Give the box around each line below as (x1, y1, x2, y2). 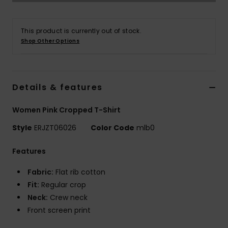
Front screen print (27, 205, 91, 216)
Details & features (12, 81, 103, 94)
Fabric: (27, 167, 53, 178)
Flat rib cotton (53, 167, 105, 178)
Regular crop (39, 180, 86, 190)
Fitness (183, 80, 211, 90)
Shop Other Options (21, 37, 80, 45)
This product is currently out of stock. (21, 26, 142, 36)
